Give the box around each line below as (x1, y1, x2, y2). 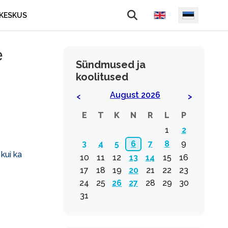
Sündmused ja (76, 59, 146, 71)
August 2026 (110, 90, 160, 100)
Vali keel (145, 7, 177, 17)
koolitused (76, 71, 128, 83)
